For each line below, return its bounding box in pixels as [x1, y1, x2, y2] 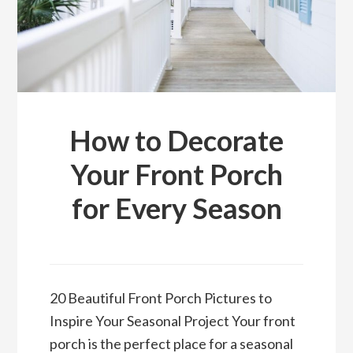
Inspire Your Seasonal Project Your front [49, 311, 295, 329]
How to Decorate [69, 123, 284, 158]
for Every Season [71, 191, 282, 226]
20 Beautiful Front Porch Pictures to [49, 288, 272, 307]
